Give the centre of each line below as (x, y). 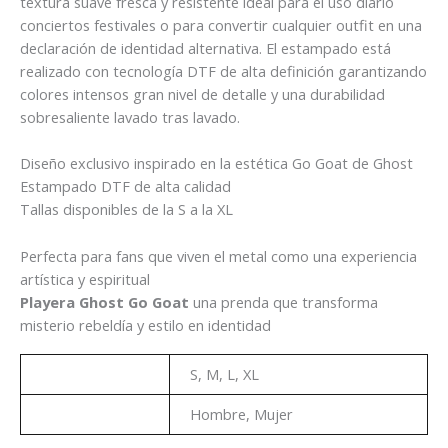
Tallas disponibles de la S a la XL (126, 209)
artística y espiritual (85, 278)
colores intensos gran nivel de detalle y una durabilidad (202, 94)
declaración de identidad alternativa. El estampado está (205, 48)
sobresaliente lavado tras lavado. (130, 117)
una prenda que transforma (283, 301)
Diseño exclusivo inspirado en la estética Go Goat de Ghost (216, 163)
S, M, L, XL (224, 374)
